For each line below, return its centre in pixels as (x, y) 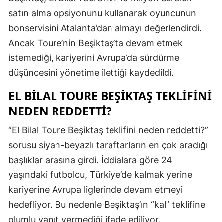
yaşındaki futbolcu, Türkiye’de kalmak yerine (100, 174)
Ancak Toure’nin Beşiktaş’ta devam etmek (96, 43)
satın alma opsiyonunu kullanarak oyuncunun (102, 13)
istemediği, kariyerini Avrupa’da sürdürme (94, 57)
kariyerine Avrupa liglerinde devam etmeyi (96, 189)
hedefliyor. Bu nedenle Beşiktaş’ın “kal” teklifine (107, 204)
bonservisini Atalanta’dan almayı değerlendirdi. (105, 28)
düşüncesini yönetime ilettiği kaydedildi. (91, 72)
